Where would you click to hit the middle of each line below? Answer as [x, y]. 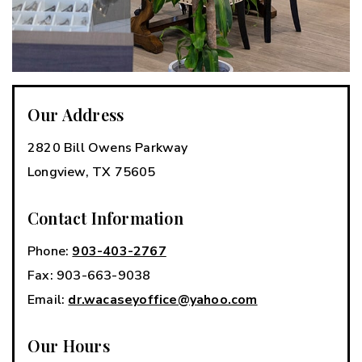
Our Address [76, 114]
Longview [57, 172]
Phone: [50, 251]
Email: [48, 299]
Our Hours [69, 345]
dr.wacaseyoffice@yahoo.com [163, 299]
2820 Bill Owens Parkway [108, 147]
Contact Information [105, 217]
